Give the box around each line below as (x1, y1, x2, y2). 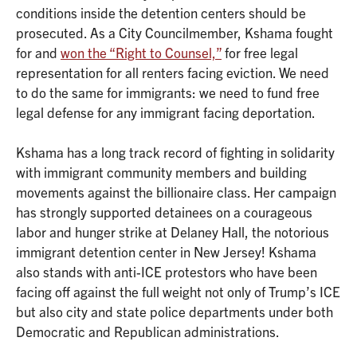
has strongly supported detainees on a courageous (16, 203, 312, 221)
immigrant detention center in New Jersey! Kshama (16, 243, 316, 261)
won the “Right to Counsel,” (61, 43, 222, 61)
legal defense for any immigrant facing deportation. (16, 103, 316, 120)
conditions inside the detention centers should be (16, 3, 306, 21)
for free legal (222, 43, 298, 61)
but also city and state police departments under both (16, 303, 333, 320)
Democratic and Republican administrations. (16, 323, 280, 340)
